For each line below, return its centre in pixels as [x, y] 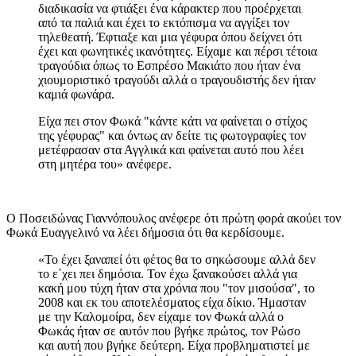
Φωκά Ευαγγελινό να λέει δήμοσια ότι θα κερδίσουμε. [145, 232]
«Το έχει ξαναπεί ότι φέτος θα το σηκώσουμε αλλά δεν [177, 259]
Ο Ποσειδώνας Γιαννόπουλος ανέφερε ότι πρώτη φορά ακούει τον [174, 218]
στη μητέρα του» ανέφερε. [105, 164]
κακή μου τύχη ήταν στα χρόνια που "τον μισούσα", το [176, 288]
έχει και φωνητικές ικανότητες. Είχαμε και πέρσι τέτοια [178, 51]
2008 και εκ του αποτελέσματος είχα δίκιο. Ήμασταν [172, 302]
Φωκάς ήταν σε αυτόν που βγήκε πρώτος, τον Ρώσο [169, 331]
